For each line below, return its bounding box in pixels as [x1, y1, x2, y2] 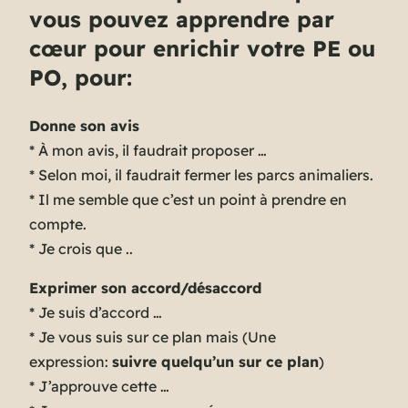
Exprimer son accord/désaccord [29, 279, 261, 298]
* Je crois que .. [29, 240, 133, 259]
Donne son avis [29, 117, 139, 136]
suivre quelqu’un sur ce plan [112, 352, 319, 372]
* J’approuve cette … [29, 377, 169, 396]
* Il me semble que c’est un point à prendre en [29, 190, 347, 209]
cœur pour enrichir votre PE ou [29, 35, 375, 63]
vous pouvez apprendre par [29, 5, 334, 34]
